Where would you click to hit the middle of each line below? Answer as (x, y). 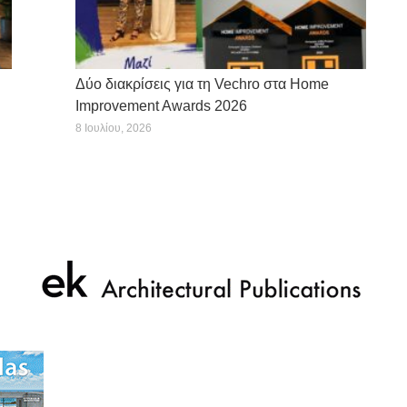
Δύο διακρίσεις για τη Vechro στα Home (203, 84)
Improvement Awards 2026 (162, 105)
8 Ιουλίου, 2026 (114, 128)
